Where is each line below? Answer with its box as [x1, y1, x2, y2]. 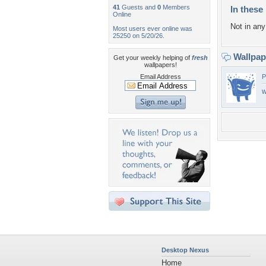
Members [161, 4, 190, 11]
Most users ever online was [113, 25, 192, 32]
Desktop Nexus [161, 246, 209, 254]
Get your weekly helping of [113, 54, 192, 61]
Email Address [140, 73, 181, 80]
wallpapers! [144, 61, 177, 68]
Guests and [120, 4, 157, 11]
